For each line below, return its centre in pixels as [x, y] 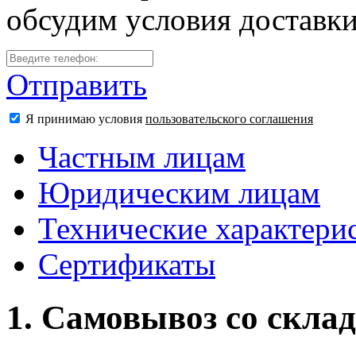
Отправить [77, 84]
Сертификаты [127, 264]
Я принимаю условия [85, 118]
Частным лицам [142, 157]
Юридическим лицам [179, 192]
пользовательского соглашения [229, 118]
